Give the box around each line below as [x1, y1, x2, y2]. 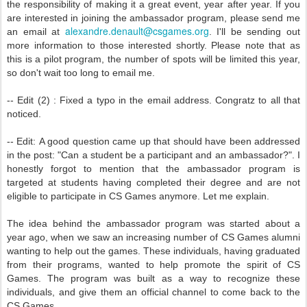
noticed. [7, 108, 41, 119]
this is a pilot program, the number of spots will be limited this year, [7, 53, 300, 64]
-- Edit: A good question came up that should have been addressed [7, 136, 300, 147]
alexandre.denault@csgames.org [64, 24, 209, 38]
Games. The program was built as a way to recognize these [7, 273, 300, 284]
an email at [7, 26, 65, 37]
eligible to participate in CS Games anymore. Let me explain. [7, 191, 269, 201]
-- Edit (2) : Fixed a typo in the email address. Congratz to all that [7, 95, 300, 106]
